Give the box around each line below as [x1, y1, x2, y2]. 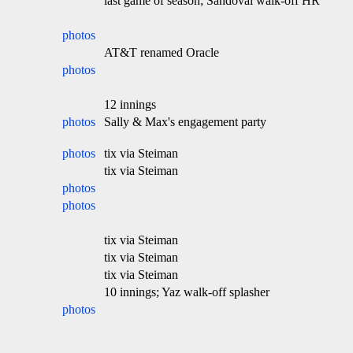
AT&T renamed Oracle [104, 46, 219, 59]
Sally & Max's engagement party [104, 115, 266, 128]
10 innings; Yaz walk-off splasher [104, 285, 269, 299]
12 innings [104, 98, 156, 111]
